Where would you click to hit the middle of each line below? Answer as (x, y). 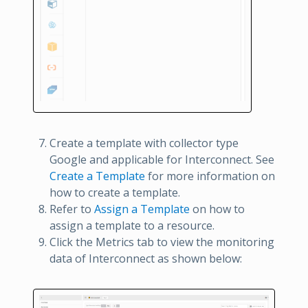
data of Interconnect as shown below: (146, 259)
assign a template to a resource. (132, 226)
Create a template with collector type (144, 143)
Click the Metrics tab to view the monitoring (162, 242)
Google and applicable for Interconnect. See (162, 160)
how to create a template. (115, 193)
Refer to (72, 209)
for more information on (210, 176)
